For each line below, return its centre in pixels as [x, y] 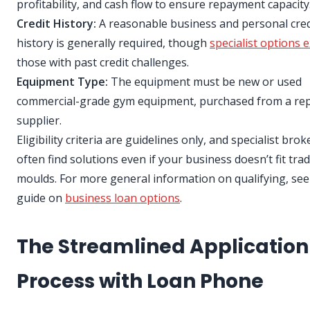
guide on [41, 198]
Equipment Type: [62, 82]
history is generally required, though [113, 43]
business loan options [122, 198]
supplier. [39, 121]
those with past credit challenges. [103, 63]
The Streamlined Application [163, 247]
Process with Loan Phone [140, 282]
